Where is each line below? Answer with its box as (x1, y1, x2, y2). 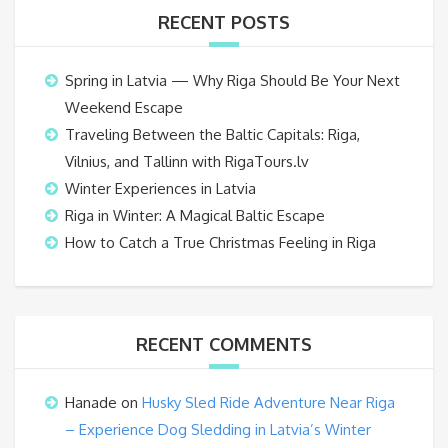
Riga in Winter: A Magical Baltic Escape (65, 205, 325, 225)
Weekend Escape (65, 97, 183, 117)
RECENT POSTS (158, 10, 290, 33)
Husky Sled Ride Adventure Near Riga (142, 392, 395, 412)
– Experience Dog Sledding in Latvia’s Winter (65, 419, 371, 439)
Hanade (65, 392, 117, 412)
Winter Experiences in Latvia (65, 178, 256, 198)
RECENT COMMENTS (136, 332, 312, 355)
